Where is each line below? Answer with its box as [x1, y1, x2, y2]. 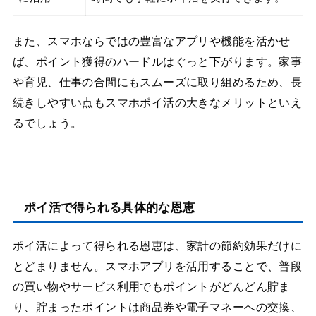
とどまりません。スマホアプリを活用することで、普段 [12, 259, 303, 273]
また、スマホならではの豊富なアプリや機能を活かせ [12, 35, 291, 49]
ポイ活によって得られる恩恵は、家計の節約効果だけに [12, 238, 303, 253]
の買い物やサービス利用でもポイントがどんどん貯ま [12, 279, 291, 293]
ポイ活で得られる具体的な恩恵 [23, 200, 195, 214]
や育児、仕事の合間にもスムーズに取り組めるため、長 [12, 75, 303, 90]
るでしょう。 [12, 116, 83, 130]
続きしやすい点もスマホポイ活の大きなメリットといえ [12, 96, 303, 110]
